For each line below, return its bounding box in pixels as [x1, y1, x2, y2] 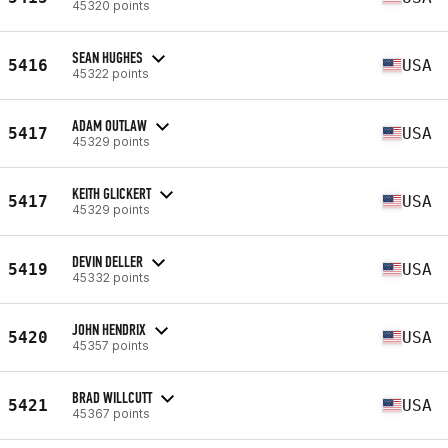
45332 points [72, 269, 150, 285]
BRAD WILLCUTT [72, 387, 152, 407]
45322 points [72, 65, 149, 81]
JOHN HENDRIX [72, 319, 146, 339]
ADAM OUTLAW [72, 115, 147, 135]
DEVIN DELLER [72, 251, 143, 271]
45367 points [72, 405, 150, 421]
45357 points [72, 337, 149, 353]
